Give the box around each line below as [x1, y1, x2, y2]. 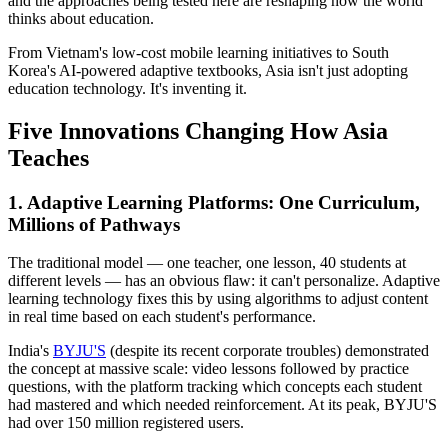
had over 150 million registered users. [8, 414, 244, 432]
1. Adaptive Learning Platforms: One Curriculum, [8, 191, 420, 213]
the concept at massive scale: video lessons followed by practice [8, 360, 409, 378]
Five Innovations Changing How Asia [8, 117, 388, 144]
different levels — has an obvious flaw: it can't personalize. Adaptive [8, 272, 440, 290]
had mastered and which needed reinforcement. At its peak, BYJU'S [8, 396, 437, 414]
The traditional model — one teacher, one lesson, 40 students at [8, 254, 406, 272]
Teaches [8, 144, 89, 171]
